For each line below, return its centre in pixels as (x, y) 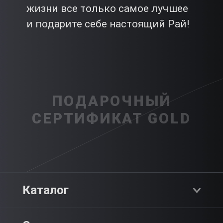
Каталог (45, 190)
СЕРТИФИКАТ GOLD (111, 119)
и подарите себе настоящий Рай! (108, 24)
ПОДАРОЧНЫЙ (111, 101)
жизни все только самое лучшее (107, 9)
